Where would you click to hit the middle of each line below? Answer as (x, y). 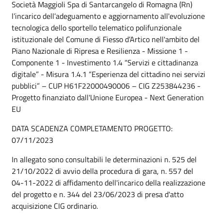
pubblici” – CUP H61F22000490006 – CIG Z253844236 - (106, 85)
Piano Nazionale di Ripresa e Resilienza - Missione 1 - (100, 51)
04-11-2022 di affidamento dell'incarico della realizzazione (108, 182)
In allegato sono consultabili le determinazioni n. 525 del (104, 159)
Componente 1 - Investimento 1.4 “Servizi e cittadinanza (105, 62)
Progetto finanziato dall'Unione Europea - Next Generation (108, 97)
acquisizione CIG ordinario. (55, 206)
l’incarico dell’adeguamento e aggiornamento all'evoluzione (108, 16)
